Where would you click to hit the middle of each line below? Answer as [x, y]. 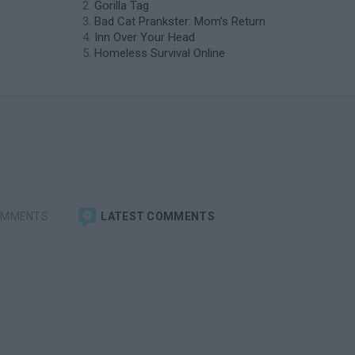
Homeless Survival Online [160, 53]
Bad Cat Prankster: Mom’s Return [180, 21]
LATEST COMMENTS [157, 216]
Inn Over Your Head [145, 37]
